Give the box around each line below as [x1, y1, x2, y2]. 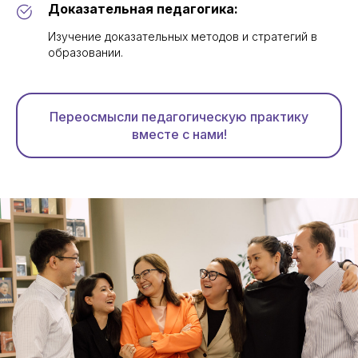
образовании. [48, 46, 123, 60]
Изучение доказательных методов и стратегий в [48, 30, 317, 44]
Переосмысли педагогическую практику [50, 109, 308, 125]
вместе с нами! [131, 126, 227, 143]
